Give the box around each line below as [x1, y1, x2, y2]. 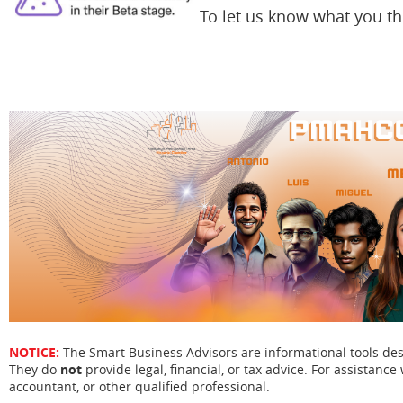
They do [9, 361, 60, 378]
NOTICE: [9, 344, 63, 361]
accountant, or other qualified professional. [9, 378, 270, 395]
